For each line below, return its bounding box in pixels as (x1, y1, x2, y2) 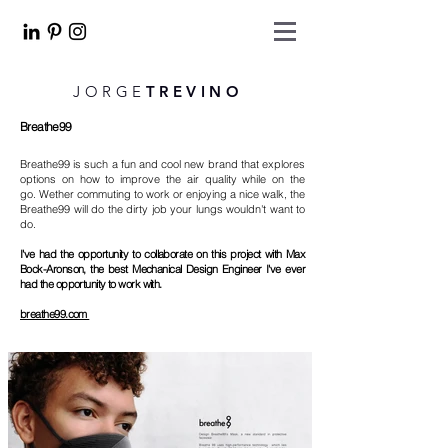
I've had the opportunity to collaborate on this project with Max (20, 247, 305, 261)
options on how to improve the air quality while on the (20, 172, 305, 186)
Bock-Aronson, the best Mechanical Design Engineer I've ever (20, 262, 305, 276)
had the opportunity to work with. (20, 277, 165, 291)
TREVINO (145, 82, 243, 101)
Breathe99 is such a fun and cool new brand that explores (20, 157, 305, 171)
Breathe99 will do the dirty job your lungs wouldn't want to (20, 202, 305, 216)
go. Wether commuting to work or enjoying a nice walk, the (20, 187, 305, 201)
